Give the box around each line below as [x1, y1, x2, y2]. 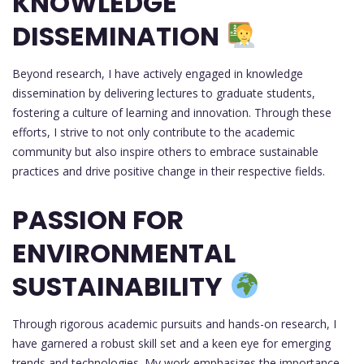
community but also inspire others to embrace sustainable [12, 144, 318, 160]
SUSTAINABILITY [12, 267, 223, 305]
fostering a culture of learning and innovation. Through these [12, 105, 331, 121]
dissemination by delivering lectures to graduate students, [12, 85, 315, 102]
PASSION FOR [12, 201, 184, 238]
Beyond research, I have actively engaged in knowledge [12, 66, 303, 82]
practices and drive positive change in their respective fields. [12, 163, 325, 180]
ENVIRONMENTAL [12, 234, 236, 271]
